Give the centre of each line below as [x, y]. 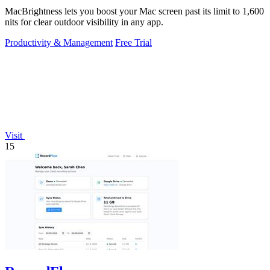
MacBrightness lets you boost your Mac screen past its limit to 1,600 [134, 11]
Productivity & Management [59, 43]
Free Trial [133, 43]
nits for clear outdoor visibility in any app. [84, 22]
